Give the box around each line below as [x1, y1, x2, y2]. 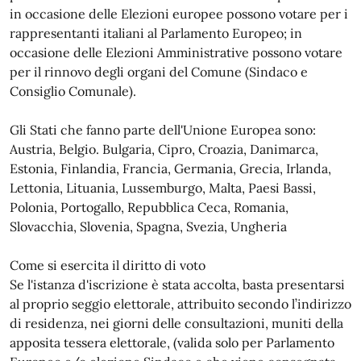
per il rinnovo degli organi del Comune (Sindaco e [10, 64, 308, 80]
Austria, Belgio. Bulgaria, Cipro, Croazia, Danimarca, [10, 141, 318, 157]
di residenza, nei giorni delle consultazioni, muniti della [10, 315, 343, 331]
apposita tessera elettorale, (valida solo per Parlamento [10, 334, 334, 351]
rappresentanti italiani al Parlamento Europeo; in [10, 25, 302, 41]
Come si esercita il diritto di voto [10, 257, 205, 273]
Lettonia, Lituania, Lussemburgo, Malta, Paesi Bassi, [10, 180, 316, 196]
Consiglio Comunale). [10, 83, 136, 99]
